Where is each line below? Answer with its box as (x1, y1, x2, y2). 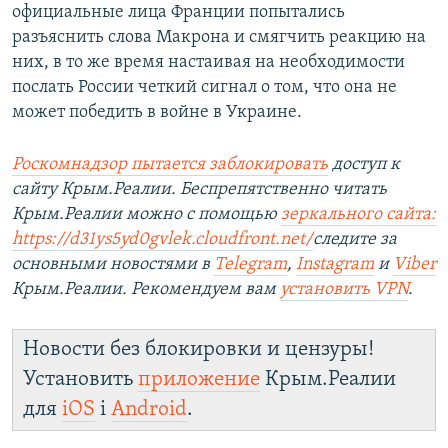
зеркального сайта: (281, 205, 436, 225)
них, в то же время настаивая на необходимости (12, 53, 405, 73)
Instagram (296, 255, 374, 275)
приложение (138, 369, 260, 391)
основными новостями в (12, 255, 214, 275)
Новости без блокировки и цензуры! (23, 339, 374, 361)
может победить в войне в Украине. (12, 103, 302, 123)
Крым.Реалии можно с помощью (12, 205, 281, 225)
